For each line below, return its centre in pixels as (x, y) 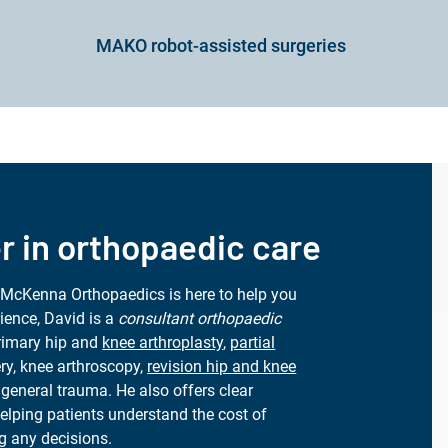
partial (253, 342)
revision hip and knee (222, 366)
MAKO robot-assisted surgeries (220, 45)
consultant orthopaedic (200, 318)
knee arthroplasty (163, 342)
